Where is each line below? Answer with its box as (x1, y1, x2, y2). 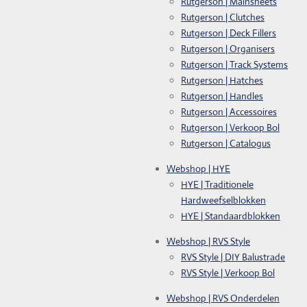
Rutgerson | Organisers (181, 42, 275, 55)
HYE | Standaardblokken (181, 209, 280, 222)
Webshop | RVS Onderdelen (167, 291, 280, 304)
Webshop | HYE (167, 162, 230, 175)
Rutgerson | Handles (181, 89, 263, 102)
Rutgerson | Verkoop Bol (181, 121, 280, 134)
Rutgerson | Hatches (181, 73, 263, 86)
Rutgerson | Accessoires (181, 105, 277, 118)
